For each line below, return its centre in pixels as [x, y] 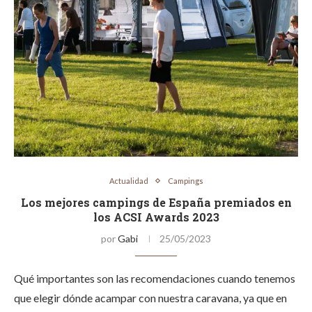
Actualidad [128, 181]
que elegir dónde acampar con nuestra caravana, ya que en [150, 298]
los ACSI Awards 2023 [156, 217]
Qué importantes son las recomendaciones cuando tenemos [155, 278]
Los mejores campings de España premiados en [156, 202]
